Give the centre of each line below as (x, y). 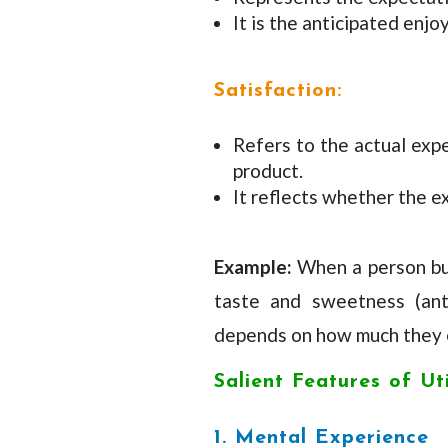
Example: (255, 267)
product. (267, 171)
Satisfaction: (277, 90)
